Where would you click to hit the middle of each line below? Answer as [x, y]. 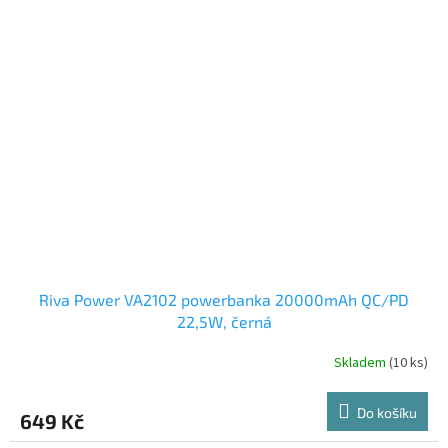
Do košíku [387, 413]
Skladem [361, 362]
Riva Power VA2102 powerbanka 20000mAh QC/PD [224, 300]
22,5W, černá [224, 322]
